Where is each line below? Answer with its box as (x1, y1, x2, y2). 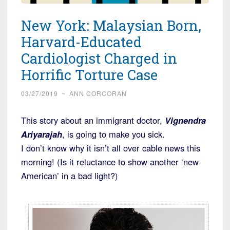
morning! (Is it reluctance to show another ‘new (21, 156, 199, 168)
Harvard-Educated (21, 33, 142, 51)
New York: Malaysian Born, (21, 16, 201, 35)
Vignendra (165, 114, 206, 127)
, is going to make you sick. (62, 128, 165, 141)
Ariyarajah (21, 128, 62, 141)
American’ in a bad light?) (21, 169, 118, 182)
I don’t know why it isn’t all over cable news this (21, 142, 200, 155)
